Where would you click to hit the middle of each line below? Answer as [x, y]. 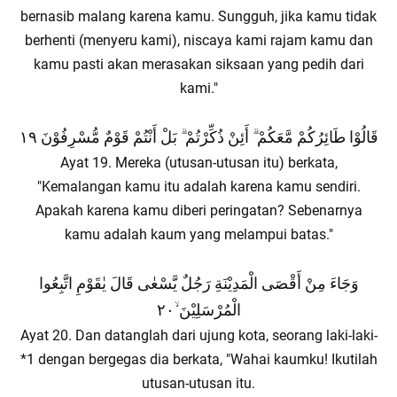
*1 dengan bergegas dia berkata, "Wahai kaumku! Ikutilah [198, 359]
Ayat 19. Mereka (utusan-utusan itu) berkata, [198, 163]
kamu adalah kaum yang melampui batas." [198, 234]
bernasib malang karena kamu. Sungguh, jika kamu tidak [198, 16]
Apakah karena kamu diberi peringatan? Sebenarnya [198, 210]
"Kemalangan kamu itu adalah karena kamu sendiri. [198, 187]
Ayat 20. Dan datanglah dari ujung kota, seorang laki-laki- [198, 335]
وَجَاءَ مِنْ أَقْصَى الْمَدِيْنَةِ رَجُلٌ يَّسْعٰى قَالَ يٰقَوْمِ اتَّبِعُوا [198, 283]
